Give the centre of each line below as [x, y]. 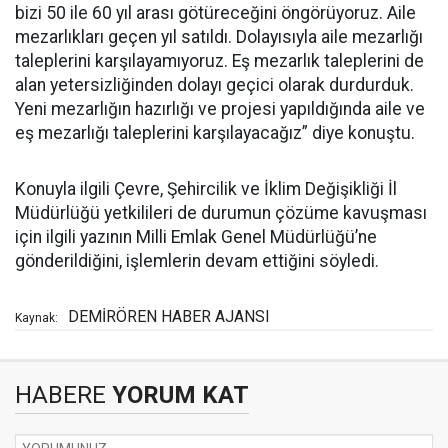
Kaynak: [36, 318]
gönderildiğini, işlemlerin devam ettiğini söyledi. [197, 261]
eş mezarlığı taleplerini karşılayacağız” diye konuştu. [215, 133]
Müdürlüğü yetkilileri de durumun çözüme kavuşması [221, 213]
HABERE [60, 395]
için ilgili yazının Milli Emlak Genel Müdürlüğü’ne [196, 237]
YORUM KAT [177, 395]
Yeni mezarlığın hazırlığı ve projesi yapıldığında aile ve [220, 109]
